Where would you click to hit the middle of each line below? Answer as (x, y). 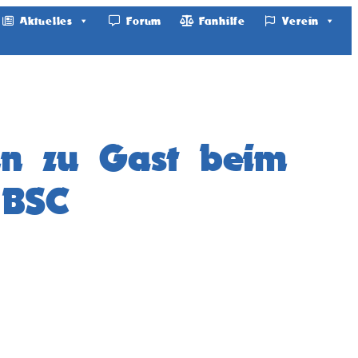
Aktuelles (46, 21)
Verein (301, 21)
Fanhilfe (222, 21)
